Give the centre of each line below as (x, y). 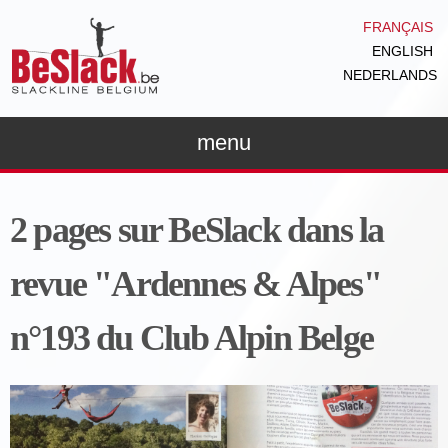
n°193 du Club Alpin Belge (192, 338)
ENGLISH (402, 51)
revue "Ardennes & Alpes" (195, 284)
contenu (178, 36)
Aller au (177, 12)
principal (180, 60)
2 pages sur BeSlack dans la (197, 230)
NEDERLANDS (390, 75)
